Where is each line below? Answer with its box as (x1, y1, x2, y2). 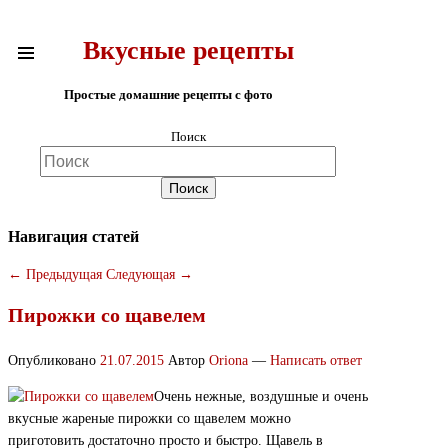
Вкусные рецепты (82, 36, 294, 66)
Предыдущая (22, 267, 102, 283)
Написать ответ (270, 352, 362, 368)
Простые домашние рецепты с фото (63, 86, 273, 102)
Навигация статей (8, 226, 139, 246)
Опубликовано (8, 352, 100, 368)
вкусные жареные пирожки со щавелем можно (8, 410, 291, 426)
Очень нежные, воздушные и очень (154, 388, 368, 404)
